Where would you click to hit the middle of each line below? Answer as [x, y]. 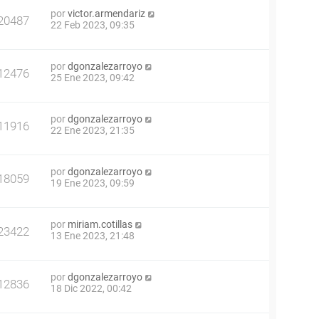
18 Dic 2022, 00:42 [91, 289]
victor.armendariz [106, 14]
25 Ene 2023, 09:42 [93, 78]
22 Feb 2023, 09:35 [93, 25]
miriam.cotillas [100, 225]
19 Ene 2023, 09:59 [93, 183]
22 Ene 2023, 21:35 [93, 131]
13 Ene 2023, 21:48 [93, 236]
